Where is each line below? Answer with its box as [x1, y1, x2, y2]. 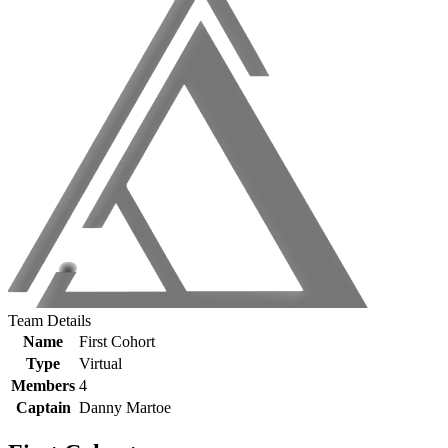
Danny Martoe [79, 399, 171, 416]
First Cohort [79, 333, 155, 350]
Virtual [79, 355, 122, 372]
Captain [15, 399, 71, 416]
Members [11, 377, 75, 394]
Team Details [8, 312, 91, 329]
